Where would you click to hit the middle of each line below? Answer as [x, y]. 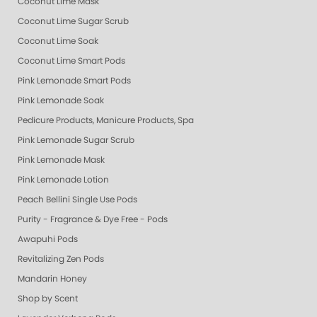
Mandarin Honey [52, 278]
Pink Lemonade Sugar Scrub [76, 140]
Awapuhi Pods [48, 239]
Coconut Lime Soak [58, 41]
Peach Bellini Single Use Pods [77, 199]
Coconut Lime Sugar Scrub [73, 21]
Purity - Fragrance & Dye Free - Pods [93, 219]
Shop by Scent [48, 298]
